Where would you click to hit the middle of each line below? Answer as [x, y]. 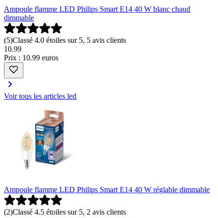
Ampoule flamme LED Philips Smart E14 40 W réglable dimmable [107, 190]
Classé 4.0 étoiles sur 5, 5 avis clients [69, 40]
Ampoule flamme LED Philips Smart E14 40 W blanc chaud [97, 9]
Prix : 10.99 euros [31, 58]
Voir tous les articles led [40, 96]
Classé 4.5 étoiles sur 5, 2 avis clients [69, 212]
